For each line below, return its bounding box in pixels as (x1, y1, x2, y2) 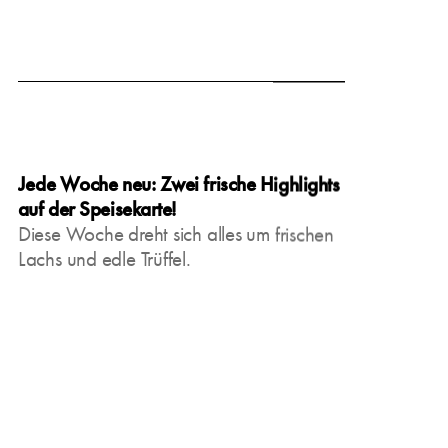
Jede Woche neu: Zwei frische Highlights (17, 169, 340, 197)
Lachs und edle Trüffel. (17, 244, 191, 272)
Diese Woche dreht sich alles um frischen (17, 219, 334, 247)
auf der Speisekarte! (17, 194, 176, 222)
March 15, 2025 (17, 73, 135, 95)
